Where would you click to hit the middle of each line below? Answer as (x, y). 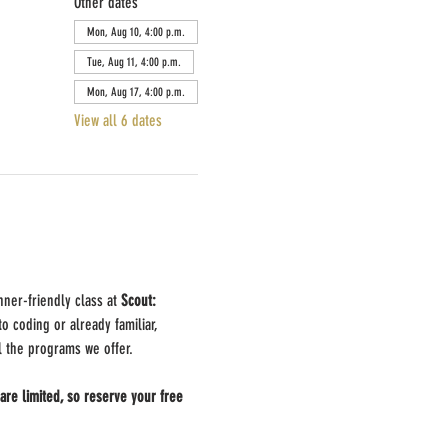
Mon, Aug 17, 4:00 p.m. (135, 92)
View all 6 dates (117, 121)
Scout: (140, 301)
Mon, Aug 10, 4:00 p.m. (135, 32)
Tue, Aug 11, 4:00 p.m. (133, 62)
